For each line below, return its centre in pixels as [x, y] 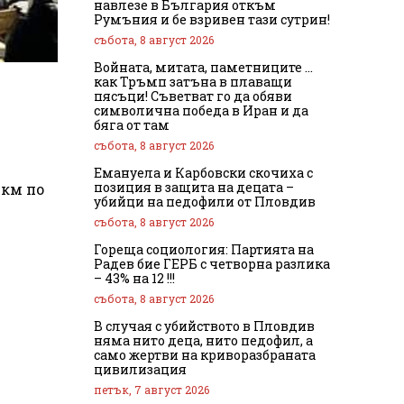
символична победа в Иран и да [201, 110]
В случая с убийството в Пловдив [204, 326]
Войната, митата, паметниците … [203, 67]
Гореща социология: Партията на [204, 249]
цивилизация [140, 369]
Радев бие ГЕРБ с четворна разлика [212, 263]
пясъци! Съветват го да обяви [193, 96]
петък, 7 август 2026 [151, 389]
